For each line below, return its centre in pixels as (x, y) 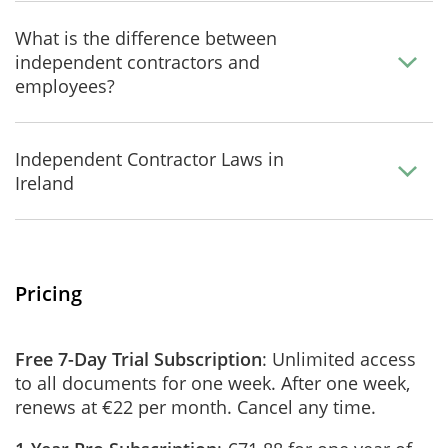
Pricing (48, 293)
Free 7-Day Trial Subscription (138, 359)
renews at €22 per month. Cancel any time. (195, 407)
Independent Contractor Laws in (149, 159)
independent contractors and (137, 62)
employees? (65, 86)
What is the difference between (146, 38)
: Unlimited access (339, 359)
